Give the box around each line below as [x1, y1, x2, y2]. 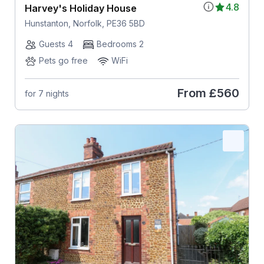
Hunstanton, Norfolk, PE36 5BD [24, 18, 145, 29]
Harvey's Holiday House [24, 2, 137, 15]
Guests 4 [38, 39, 73, 49]
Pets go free [38, 55, 88, 66]
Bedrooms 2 [96, 39, 144, 49]
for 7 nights [24, 88, 69, 98]
